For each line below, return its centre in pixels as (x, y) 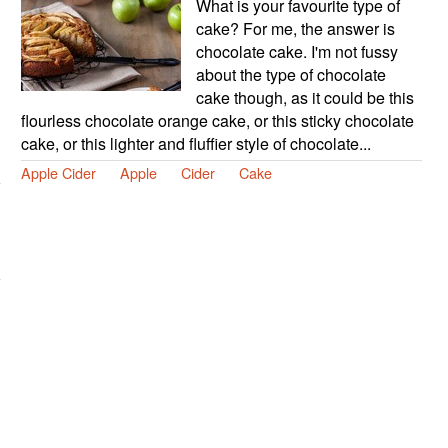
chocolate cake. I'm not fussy (296, 52)
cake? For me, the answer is (295, 29)
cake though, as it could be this (304, 98)
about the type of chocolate (290, 75)
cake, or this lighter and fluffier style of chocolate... (195, 144)
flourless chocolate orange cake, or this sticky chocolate (217, 121)
